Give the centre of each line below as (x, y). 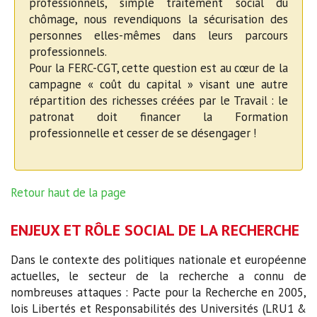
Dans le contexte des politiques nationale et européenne (158, 260)
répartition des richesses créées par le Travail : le (158, 101)
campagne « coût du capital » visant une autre (158, 85)
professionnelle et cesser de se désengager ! (143, 133)
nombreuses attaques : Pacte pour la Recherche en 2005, (158, 293)
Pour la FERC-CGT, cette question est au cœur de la (158, 68)
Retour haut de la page (68, 193)
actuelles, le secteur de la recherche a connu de (158, 276)
